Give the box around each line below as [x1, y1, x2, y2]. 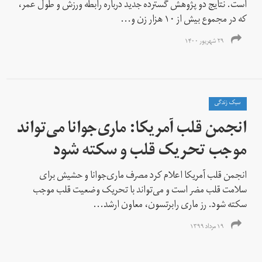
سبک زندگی [215, 96, 242, 111]
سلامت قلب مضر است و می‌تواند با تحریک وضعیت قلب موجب [33, 180, 247, 202]
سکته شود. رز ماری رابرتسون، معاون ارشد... [93, 195, 247, 216]
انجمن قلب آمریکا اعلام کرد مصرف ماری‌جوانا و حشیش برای [39, 166, 247, 187]
